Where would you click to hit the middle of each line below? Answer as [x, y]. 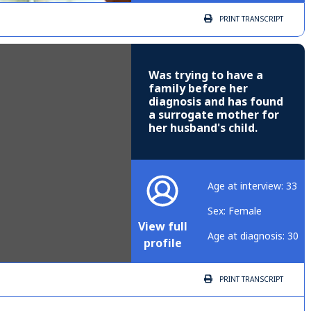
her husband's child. [203, 128]
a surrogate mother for [214, 115]
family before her [198, 89]
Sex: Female [235, 211]
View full [163, 227]
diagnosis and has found [216, 102]
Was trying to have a [206, 76]
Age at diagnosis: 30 [253, 236]
